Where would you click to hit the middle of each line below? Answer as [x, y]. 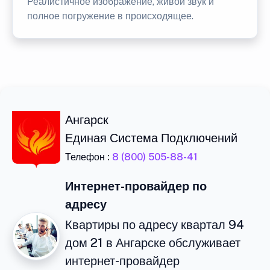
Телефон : [89, 157]
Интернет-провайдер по [136, 186]
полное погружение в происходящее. [110, 16]
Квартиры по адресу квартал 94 [155, 225]
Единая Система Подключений [151, 138]
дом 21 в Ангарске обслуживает [153, 243]
